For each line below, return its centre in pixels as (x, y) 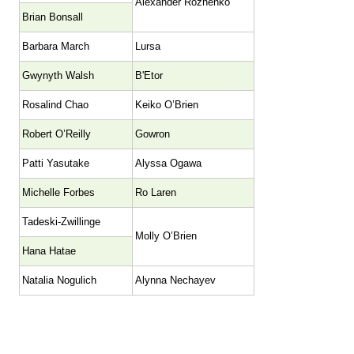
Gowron (153, 134)
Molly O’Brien (166, 236)
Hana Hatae (49, 251)
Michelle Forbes (58, 192)
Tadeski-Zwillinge (61, 222)
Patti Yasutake (56, 163)
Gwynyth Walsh (58, 75)
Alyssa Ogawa (168, 163)
